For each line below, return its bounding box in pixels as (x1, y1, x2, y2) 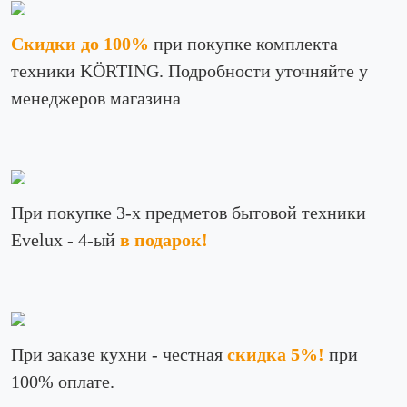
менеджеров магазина (11, 88, 181, 108)
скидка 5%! (227, 344, 324, 364)
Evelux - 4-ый (11, 230, 120, 250)
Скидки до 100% (11, 34, 149, 54)
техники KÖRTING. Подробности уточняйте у (11, 61, 368, 81)
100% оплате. (11, 372, 114, 392)
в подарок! (120, 230, 208, 250)
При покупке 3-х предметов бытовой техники (11, 203, 366, 223)
